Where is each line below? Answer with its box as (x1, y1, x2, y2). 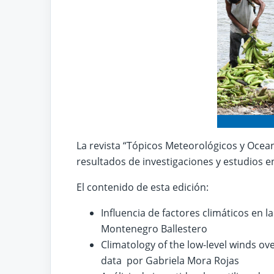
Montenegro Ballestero (101, 222, 207, 236)
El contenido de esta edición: (76, 180, 209, 194)
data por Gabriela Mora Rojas (101, 254, 239, 268)
